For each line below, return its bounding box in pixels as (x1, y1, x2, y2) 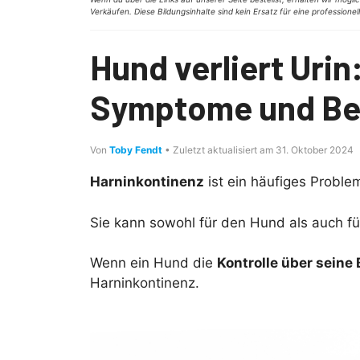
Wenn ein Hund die (90, 255, 217, 271)
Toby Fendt (109, 144, 162, 156)
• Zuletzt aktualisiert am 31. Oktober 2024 (162, 144, 354, 156)
